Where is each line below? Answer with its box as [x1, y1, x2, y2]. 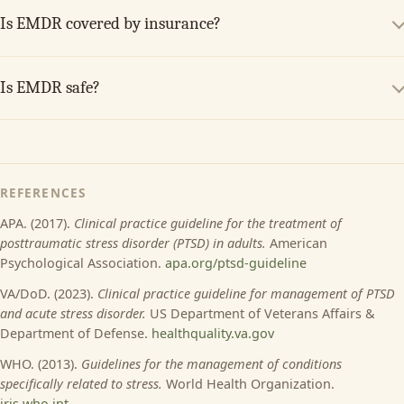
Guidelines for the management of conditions [81, 355, 342, 373]
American [266, 234, 327, 252]
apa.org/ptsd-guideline [165, 254, 307, 272]
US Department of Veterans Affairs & [146, 305, 375, 323]
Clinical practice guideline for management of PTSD [97, 285, 395, 303]
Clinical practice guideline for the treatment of [74, 215, 342, 233]
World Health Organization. [162, 375, 335, 393]
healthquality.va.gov [151, 325, 274, 343]
